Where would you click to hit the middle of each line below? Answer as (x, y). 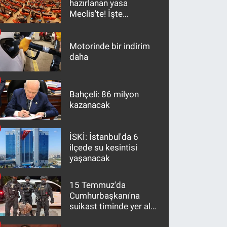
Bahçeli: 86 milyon (104, 94)
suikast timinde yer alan (115, 206)
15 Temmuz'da (98, 185)
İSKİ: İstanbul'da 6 (104, 137)
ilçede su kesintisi (104, 148)
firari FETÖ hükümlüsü (112, 217)
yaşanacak (90, 158)
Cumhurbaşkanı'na (105, 196)
